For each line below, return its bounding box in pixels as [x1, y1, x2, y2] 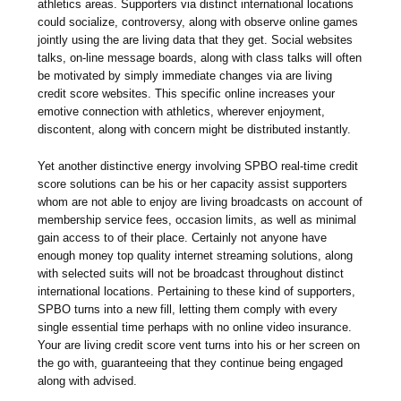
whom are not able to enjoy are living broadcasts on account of [38, 195, 363, 209]
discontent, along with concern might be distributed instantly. [38, 123, 352, 137]
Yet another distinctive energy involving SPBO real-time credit [38, 159, 359, 174]
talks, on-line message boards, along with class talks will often [38, 51, 363, 65]
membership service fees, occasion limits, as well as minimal [38, 213, 357, 227]
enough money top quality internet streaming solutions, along [38, 249, 354, 263]
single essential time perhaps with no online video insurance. [38, 320, 353, 335]
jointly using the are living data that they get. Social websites [38, 33, 354, 47]
